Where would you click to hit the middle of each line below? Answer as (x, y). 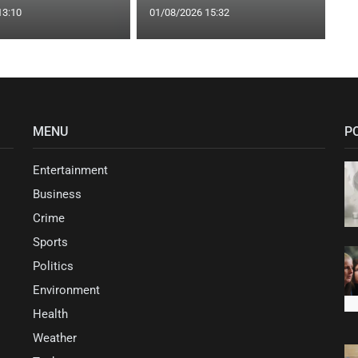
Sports (50, 242)
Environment (66, 290)
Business (57, 194)
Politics (53, 266)
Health (50, 314)
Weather (55, 338)
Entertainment (70, 170)
